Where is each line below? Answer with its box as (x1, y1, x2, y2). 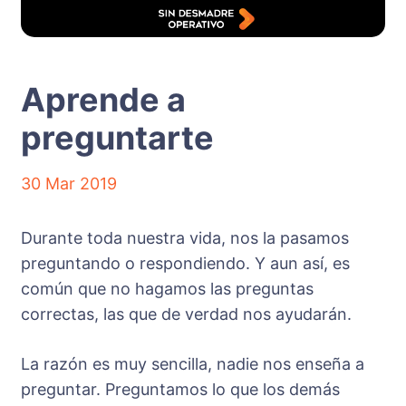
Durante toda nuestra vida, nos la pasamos (21, 227, 349, 247)
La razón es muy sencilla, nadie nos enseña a (21, 353, 364, 373)
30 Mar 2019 (21, 173, 117, 193)
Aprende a (21, 79, 186, 120)
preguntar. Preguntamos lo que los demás (21, 379, 340, 399)
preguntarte (21, 117, 214, 158)
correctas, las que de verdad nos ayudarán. (21, 304, 352, 324)
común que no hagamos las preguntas (21, 278, 314, 298)
